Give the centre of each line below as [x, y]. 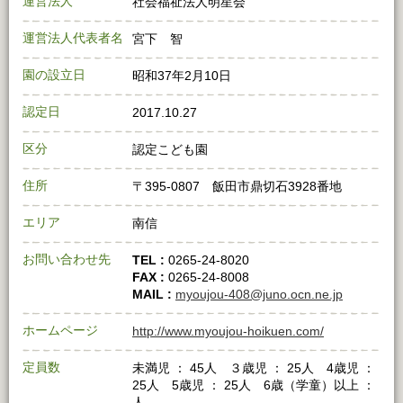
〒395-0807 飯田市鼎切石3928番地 [237, 187]
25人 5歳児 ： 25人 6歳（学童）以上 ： [254, 385]
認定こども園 [170, 150]
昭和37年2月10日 [182, 76]
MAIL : [154, 295]
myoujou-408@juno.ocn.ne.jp [259, 295]
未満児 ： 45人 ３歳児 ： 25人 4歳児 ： [254, 368]
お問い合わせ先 [67, 260]
